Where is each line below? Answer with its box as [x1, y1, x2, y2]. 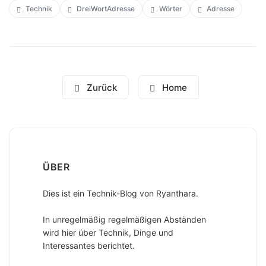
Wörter [159, 4, 182, 14]
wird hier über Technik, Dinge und [43, 227, 173, 238]
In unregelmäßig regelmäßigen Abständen [43, 214, 206, 225]
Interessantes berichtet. [43, 240, 135, 251]
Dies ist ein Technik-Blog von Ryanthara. [43, 188, 198, 199]
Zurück [84, 81, 117, 93]
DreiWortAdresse [77, 4, 135, 14]
